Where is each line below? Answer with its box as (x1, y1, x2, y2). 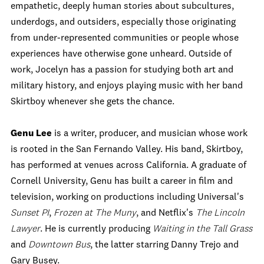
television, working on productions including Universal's (11, 193, 244, 202)
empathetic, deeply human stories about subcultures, (11, 2, 234, 11)
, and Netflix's (136, 209, 196, 218)
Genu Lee (11, 129, 52, 138)
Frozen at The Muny (54, 209, 136, 218)
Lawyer (11, 225, 40, 234)
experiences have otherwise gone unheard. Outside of (11, 49, 232, 59)
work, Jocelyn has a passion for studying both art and (11, 65, 233, 75)
